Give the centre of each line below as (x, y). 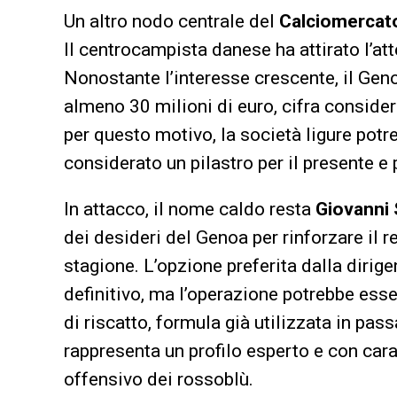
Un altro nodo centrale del (171, 21)
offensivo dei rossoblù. (159, 379)
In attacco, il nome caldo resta (190, 209)
